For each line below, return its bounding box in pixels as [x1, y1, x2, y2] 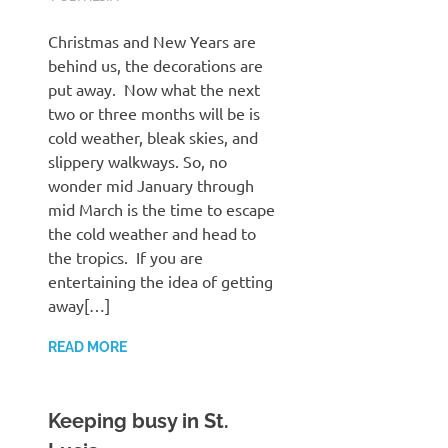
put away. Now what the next [48, 79, 260, 100]
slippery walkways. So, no [48, 151, 227, 172]
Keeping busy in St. [48, 409, 229, 434]
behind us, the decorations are [48, 55, 263, 76]
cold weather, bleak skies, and [48, 127, 258, 148]
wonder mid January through [48, 175, 254, 196]
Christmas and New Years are [48, 31, 256, 52]
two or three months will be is [48, 103, 260, 124]
